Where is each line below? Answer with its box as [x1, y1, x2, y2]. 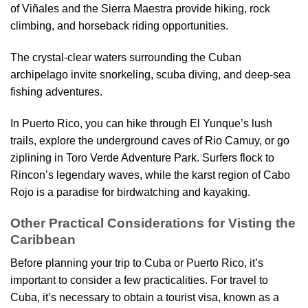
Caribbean [10, 232, 76, 247]
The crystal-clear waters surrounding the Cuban [10, 52, 241, 64]
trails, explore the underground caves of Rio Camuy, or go [10, 135, 289, 147]
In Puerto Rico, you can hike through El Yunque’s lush [10, 118, 272, 130]
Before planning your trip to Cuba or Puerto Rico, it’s [10, 257, 263, 269]
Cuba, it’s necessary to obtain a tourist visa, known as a [10, 291, 279, 304]
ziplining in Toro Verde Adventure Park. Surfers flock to [10, 152, 274, 164]
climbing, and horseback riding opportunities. [10, 20, 228, 32]
